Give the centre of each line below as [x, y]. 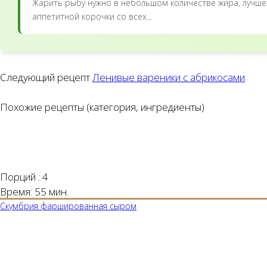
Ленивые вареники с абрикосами [169, 77]
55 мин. [52, 191]
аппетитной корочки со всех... [92, 16]
